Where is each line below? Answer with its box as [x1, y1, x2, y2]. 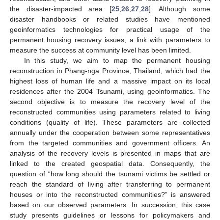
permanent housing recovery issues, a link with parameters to [10, 35, 210, 44]
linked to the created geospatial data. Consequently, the [10, 159, 210, 167]
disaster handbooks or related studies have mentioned [10, 15, 210, 23]
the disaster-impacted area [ [10, 4, 111, 13]
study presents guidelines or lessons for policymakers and [10, 211, 210, 219]
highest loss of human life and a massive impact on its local [10, 77, 210, 85]
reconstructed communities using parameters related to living [10, 108, 210, 116]
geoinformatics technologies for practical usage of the [10, 25, 210, 33]
